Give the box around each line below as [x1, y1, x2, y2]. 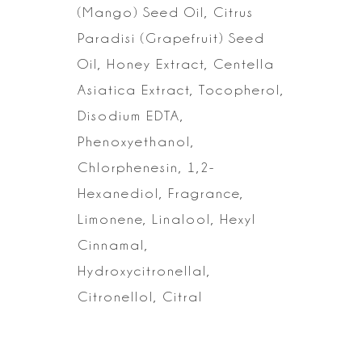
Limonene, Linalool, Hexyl [78, 212, 256, 227]
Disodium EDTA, [78, 108, 184, 124]
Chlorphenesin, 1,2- [78, 160, 215, 175]
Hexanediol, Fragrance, [78, 186, 244, 201]
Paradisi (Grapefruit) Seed [78, 31, 265, 46]
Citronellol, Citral [78, 289, 203, 305]
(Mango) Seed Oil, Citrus [78, 5, 254, 20]
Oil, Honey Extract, [78, 57, 208, 72]
